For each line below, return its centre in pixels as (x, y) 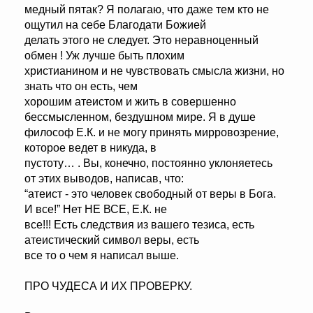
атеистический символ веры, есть (112, 240)
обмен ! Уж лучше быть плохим (104, 56)
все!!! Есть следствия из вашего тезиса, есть (139, 225)
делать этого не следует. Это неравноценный (141, 41)
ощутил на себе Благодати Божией (115, 25)
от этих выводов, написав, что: (104, 179)
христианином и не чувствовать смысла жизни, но (154, 71)
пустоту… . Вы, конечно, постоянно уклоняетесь (148, 163)
